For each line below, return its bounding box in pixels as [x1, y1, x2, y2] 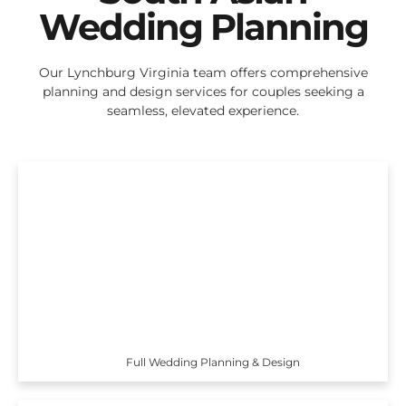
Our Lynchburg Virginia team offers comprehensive [38, 64, 368, 82]
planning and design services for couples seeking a [42, 83, 364, 101]
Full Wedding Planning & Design [126, 354, 301, 369]
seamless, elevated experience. [107, 102, 299, 120]
